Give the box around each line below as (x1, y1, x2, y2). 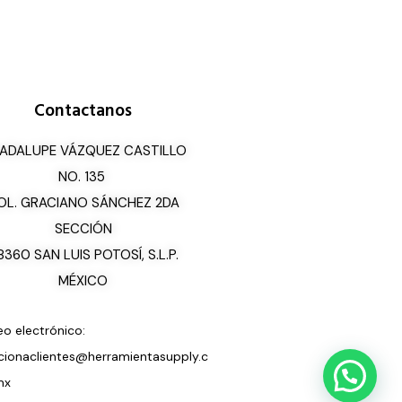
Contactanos (34, 98, 133, 123)
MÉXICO (58, 272, 109, 291)
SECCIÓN (54, 220, 112, 239)
